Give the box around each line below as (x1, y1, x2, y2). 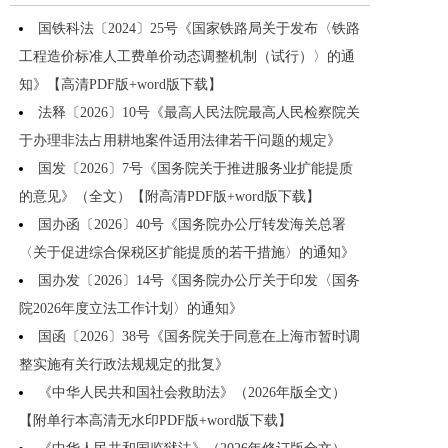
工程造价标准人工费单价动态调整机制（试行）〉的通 (19, 49, 355, 65)
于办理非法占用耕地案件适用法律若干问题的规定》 (19, 133, 341, 149)
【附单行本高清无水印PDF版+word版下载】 (19, 413, 292, 429)
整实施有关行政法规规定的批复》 (19, 357, 229, 373)
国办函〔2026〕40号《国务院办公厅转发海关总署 (38, 217, 346, 233)
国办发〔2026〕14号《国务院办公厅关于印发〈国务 (38, 273, 360, 289)
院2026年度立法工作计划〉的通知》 (19, 301, 243, 317)
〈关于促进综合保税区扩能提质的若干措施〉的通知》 (19, 245, 355, 261)
